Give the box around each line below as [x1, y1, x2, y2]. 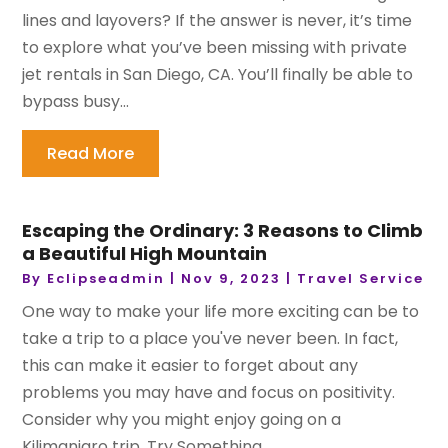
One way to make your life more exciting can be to [22, 300, 420, 324]
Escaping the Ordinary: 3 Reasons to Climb [22, 218, 424, 244]
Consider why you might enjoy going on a [22, 408, 342, 432]
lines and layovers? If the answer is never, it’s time [22, 9, 413, 33]
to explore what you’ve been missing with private [22, 36, 408, 60]
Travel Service [297, 269, 425, 289]
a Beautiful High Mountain [22, 241, 268, 267]
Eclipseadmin [47, 269, 166, 289]
